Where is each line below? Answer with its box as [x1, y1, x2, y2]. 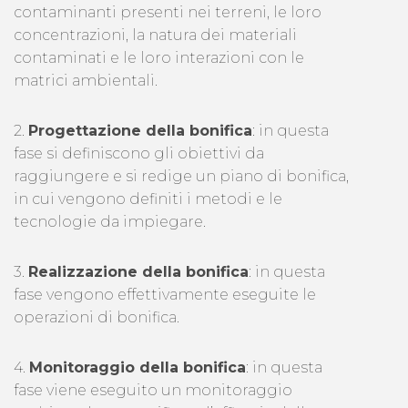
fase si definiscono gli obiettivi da [14, 145, 264, 163]
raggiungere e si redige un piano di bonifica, [14, 168, 349, 186]
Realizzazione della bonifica [28, 263, 249, 281]
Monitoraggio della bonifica [29, 359, 246, 377]
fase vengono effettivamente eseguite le [14, 286, 316, 304]
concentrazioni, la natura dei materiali [14, 26, 297, 45]
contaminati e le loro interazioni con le [14, 49, 304, 67]
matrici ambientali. [14, 72, 158, 90]
